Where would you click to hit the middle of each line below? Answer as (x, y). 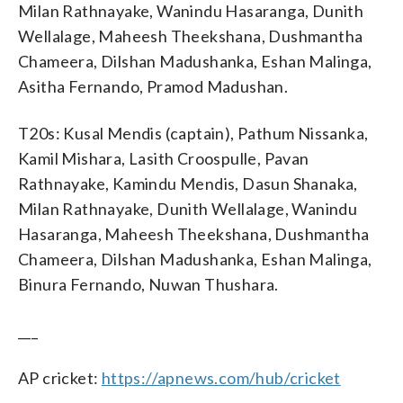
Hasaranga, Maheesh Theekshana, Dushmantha (194, 233)
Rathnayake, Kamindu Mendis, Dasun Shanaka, (188, 183)
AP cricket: (60, 377)
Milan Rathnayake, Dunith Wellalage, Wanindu (188, 208)
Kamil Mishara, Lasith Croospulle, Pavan (164, 158)
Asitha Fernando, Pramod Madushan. (153, 86)
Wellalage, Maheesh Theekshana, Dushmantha (191, 36)
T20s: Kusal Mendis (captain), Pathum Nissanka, (193, 133)
